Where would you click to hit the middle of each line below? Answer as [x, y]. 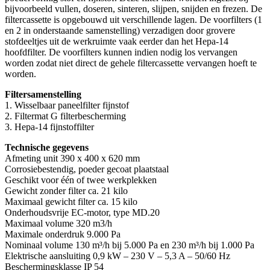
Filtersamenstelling [43, 94]
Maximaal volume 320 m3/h [58, 223]
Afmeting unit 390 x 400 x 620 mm [72, 158]
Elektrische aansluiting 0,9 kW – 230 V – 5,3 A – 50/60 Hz [118, 256]
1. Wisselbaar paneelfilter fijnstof [67, 105]
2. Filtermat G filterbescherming [65, 116]
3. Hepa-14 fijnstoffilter [49, 127]
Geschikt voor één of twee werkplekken [81, 180]
